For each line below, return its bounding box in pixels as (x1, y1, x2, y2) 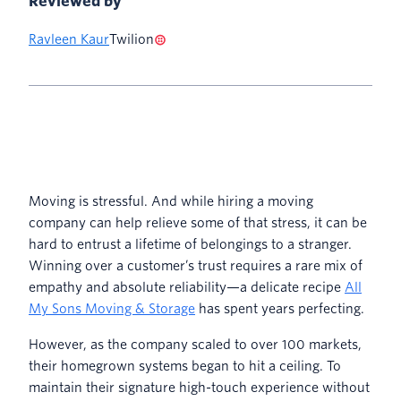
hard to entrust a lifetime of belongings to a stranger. (29, 236, 352, 252)
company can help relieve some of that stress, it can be (29, 215, 367, 230)
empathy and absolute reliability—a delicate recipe (29, 279, 345, 294)
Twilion (109, 31, 154, 47)
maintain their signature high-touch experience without (29, 380, 370, 395)
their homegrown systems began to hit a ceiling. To (29, 358, 341, 373)
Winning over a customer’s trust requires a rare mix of (29, 258, 363, 273)
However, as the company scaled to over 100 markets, (29, 337, 362, 352)
